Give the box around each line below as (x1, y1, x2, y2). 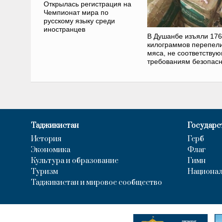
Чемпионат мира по (43, 8, 109, 16)
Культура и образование (31, 156, 118, 166)
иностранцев (43, 25, 85, 33)
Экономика (31, 145, 70, 155)
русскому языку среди (43, 16, 115, 25)
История (31, 134, 61, 144)
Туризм (31, 166, 58, 176)
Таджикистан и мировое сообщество (31, 177, 162, 187)
